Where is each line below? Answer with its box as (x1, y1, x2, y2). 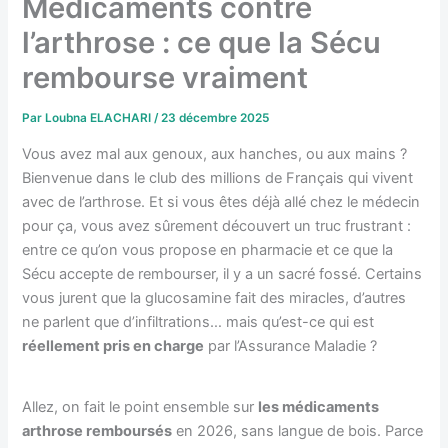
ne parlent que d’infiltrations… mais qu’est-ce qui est (22, 312, 375, 331)
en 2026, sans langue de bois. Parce (172, 421, 424, 440)
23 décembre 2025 (161, 111, 270, 126)
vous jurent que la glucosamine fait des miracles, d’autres (22, 288, 407, 307)
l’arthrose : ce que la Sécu (22, 25, 382, 61)
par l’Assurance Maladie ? (204, 336, 378, 355)
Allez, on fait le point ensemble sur (22, 397, 259, 416)
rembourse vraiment (22, 60, 309, 96)
